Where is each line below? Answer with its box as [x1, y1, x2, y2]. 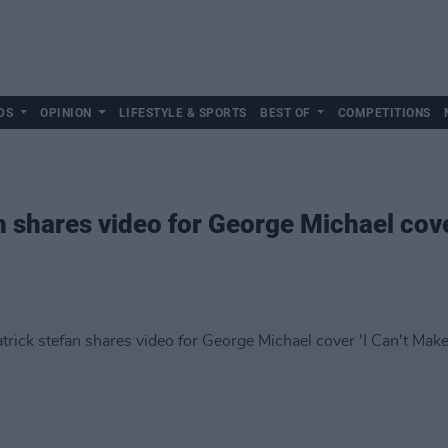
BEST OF [260, 106, 311, 120]
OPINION [40, 106, 92, 120]
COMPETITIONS [337, 106, 431, 120]
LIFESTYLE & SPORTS [118, 106, 247, 120]
